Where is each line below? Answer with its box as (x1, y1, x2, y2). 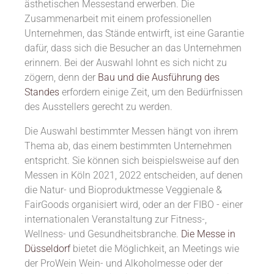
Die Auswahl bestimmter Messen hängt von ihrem (24, 125, 238, 138)
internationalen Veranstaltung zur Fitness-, (24, 213, 207, 226)
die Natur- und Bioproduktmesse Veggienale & (24, 184, 222, 196)
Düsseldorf (24, 243, 70, 255)
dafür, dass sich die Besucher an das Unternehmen (24, 42, 242, 54)
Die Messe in (181, 228, 235, 240)
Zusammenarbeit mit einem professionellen (24, 13, 212, 25)
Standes (24, 86, 59, 98)
